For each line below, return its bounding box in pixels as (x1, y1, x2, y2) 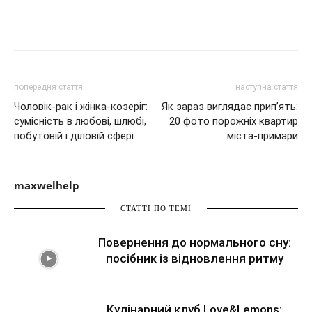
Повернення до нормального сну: (97, 235, 291, 250)
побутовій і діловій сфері (14, 130, 134, 143)
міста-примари (227, 130, 298, 143)
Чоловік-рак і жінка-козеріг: (14, 100, 148, 114)
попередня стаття (14, 82, 83, 93)
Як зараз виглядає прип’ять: (162, 100, 298, 114)
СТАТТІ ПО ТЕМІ (120, 204, 192, 213)
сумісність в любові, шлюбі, (14, 115, 146, 128)
